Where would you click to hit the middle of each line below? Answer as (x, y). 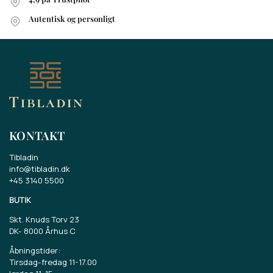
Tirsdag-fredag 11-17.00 (53, 262)
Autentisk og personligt (72, 18)
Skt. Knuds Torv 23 (44, 219)
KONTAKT (37, 136)
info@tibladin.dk (40, 168)
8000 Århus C (50, 231)
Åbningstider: (35, 251)
